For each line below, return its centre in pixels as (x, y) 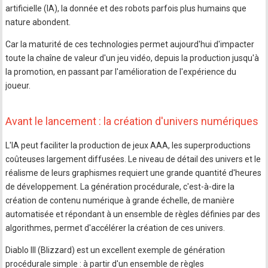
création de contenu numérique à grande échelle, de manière (120, 201)
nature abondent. (38, 22)
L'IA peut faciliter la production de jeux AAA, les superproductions (128, 146)
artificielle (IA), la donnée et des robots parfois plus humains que (126, 9)
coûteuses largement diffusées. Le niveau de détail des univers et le (133, 159)
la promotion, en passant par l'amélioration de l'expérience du (121, 72)
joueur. (18, 86)
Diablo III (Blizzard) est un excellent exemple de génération (115, 250)
